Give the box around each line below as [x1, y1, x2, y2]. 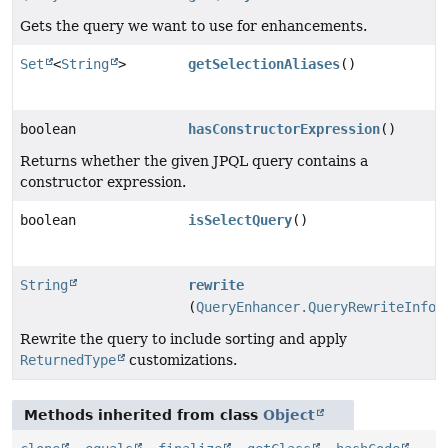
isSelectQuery [187, 211, 292, 228]
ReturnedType [20, 351, 116, 368]
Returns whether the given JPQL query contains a [20, 152, 368, 169]
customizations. [125, 351, 237, 368]
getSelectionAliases [187, 55, 340, 72]
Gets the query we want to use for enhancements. [20, 17, 367, 34]
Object [263, 406, 315, 423]
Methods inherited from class [24, 406, 263, 423]
